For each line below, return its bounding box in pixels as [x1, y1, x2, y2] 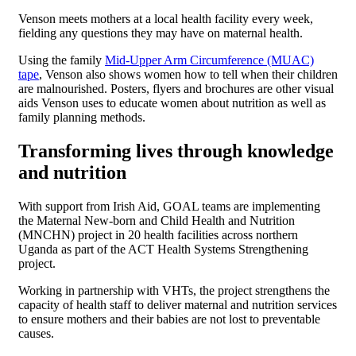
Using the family [18, 52, 105, 67]
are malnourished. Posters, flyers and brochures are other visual [18, 81, 334, 95]
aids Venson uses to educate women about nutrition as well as [18, 95, 326, 110]
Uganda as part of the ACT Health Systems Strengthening [18, 242, 308, 256]
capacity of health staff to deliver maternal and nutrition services [18, 297, 337, 311]
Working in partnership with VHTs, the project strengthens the [18, 283, 330, 297]
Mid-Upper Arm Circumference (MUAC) [105, 52, 314, 67]
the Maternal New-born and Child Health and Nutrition [18, 213, 295, 227]
